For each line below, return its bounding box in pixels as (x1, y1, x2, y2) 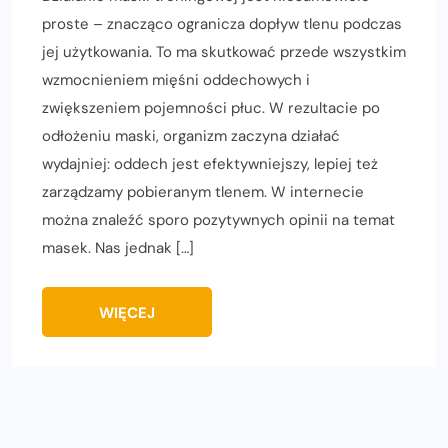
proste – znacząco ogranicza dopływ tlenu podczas (42, 14, 402, 35)
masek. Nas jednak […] (42, 238, 194, 259)
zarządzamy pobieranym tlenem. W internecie (42, 182, 364, 203)
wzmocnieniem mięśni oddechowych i (42, 70, 310, 91)
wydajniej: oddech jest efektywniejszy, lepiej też (42, 154, 378, 175)
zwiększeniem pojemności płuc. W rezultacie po (42, 98, 380, 119)
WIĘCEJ (99, 303, 155, 324)
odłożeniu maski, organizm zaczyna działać (42, 126, 340, 147)
